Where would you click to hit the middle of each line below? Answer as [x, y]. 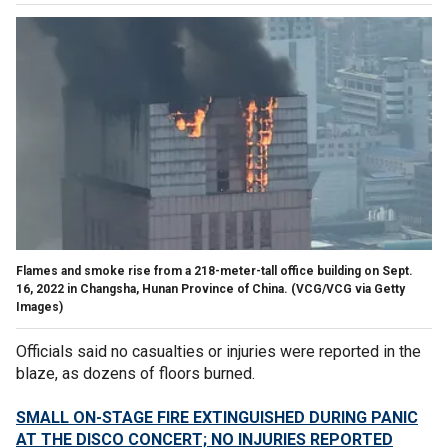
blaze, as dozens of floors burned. [135, 373]
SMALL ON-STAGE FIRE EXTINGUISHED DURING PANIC [217, 417]
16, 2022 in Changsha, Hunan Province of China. [152, 288]
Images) [39, 306]
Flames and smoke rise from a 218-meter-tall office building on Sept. [214, 270]
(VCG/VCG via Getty [348, 288]
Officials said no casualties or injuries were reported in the [218, 351]
